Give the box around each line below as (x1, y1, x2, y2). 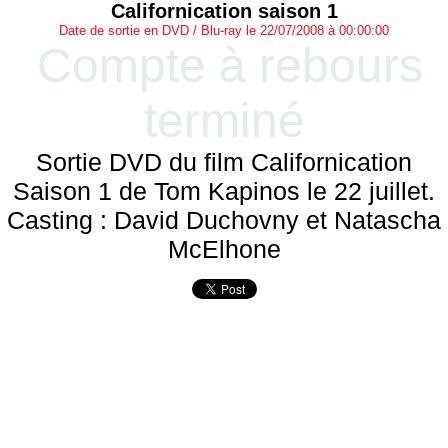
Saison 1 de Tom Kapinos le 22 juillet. (13, 177, 435, 205)
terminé (143, 94, 305, 147)
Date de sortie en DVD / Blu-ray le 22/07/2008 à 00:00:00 (59, 23, 389, 38)
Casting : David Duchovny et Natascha (7, 206, 441, 234)
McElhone (167, 235, 281, 263)
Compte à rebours (36, 39, 423, 92)
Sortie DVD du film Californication (36, 148, 412, 176)
